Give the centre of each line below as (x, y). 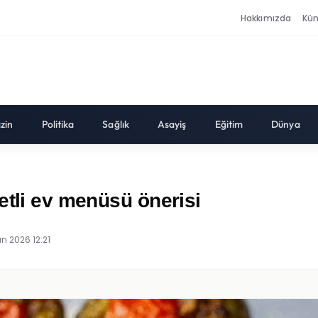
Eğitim (229, 124)
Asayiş (172, 124)
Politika (58, 124)
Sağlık (116, 124)
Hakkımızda (266, 18)
